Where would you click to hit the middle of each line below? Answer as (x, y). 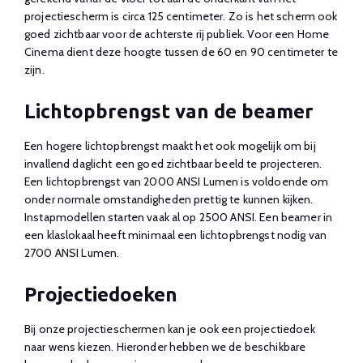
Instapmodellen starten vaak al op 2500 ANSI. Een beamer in (179, 217)
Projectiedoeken (101, 294)
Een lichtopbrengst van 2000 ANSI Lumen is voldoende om (177, 181)
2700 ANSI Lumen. (72, 252)
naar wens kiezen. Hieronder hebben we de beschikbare (165, 346)
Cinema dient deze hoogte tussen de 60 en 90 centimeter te (181, 51)
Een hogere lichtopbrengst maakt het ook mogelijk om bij (170, 145)
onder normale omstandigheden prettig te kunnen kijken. (169, 199)
